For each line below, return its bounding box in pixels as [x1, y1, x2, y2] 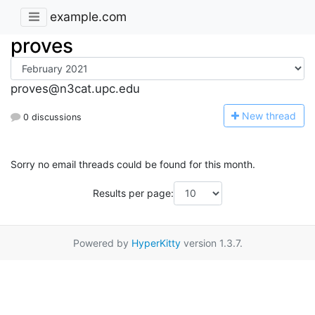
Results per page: [93, 187, 174, 200]
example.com [50, 9, 127, 25]
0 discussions [20, 111, 82, 122]
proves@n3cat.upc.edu [11, 82, 140, 96]
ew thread [250, 109, 297, 122]
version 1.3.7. [180, 236, 243, 249]
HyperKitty [131, 236, 181, 249]
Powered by [72, 236, 131, 249]
